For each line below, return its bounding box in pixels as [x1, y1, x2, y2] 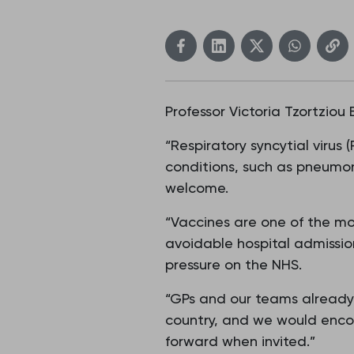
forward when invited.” [165, 333, 319, 349]
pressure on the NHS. [165, 256, 306, 273]
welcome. [165, 179, 232, 196]
